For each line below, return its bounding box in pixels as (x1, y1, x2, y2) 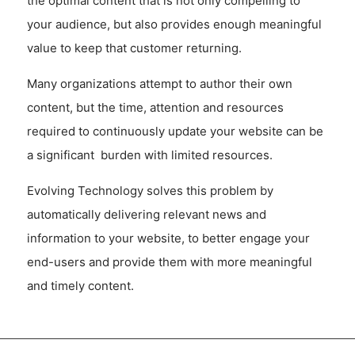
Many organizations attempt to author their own (26, 75, 292, 91)
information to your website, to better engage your (26, 230, 310, 246)
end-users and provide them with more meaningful (26, 254, 312, 269)
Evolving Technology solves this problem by (26, 182, 273, 198)
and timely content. (26, 277, 134, 293)
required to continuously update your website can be (26, 123, 323, 139)
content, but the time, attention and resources (26, 99, 284, 115)
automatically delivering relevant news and (26, 206, 266, 222)
